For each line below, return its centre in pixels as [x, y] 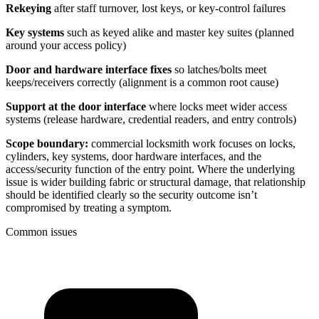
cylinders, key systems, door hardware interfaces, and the [134, 157]
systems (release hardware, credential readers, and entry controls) [151, 120]
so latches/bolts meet [219, 70]
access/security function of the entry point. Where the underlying [150, 169]
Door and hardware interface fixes [89, 70]
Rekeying [28, 9]
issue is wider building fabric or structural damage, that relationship [156, 182]
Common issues [41, 232]
